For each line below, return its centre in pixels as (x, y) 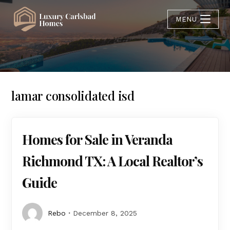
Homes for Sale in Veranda (98, 139)
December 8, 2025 (105, 213)
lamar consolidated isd (73, 95)
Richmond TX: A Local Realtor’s (113, 161)
